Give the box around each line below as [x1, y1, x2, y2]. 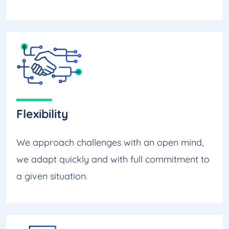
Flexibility [16, 106, 68, 121]
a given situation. [16, 170, 87, 182]
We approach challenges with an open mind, [16, 136, 203, 148]
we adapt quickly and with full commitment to [16, 153, 210, 165]
